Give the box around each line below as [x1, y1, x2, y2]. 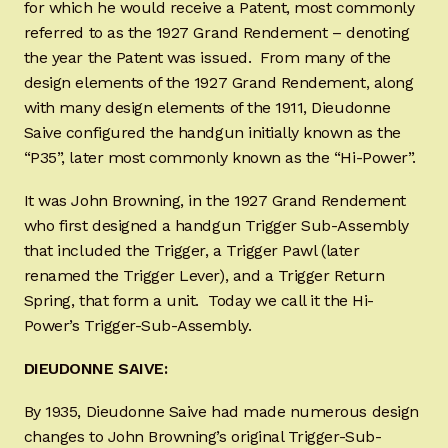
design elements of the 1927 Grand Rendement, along [23, 73, 414, 93]
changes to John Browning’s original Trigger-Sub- [23, 426, 382, 446]
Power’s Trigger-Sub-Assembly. [23, 316, 252, 336]
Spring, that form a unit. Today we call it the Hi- [23, 291, 374, 311]
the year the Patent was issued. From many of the [23, 48, 391, 68]
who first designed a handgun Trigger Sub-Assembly [23, 216, 409, 236]
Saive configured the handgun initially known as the [23, 123, 401, 143]
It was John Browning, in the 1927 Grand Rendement [23, 191, 406, 211]
